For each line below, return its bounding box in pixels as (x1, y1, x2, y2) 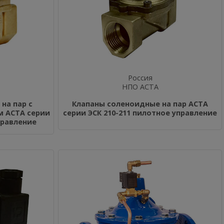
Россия (127, 73, 152, 82)
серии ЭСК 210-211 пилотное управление (63, 108, 217, 117)
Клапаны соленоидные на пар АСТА (72, 99, 208, 108)
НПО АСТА (121, 82, 158, 91)
